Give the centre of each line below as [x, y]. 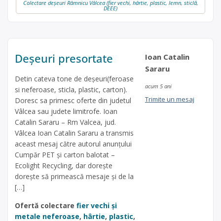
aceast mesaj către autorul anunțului [73, 144]
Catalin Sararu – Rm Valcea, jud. [65, 122]
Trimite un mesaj [169, 99]
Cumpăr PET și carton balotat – [65, 154]
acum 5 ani [158, 86]
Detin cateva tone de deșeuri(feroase [74, 78]
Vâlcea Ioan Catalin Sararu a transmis [74, 133]
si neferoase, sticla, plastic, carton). [71, 89]
